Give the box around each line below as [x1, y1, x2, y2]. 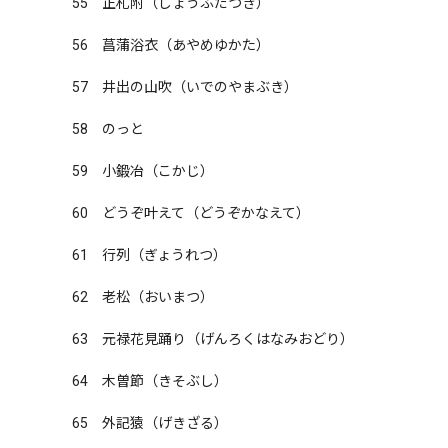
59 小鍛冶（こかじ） [72, 163, 214, 179]
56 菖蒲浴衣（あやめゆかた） [72, 37, 270, 53]
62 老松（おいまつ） [72, 289, 214, 305]
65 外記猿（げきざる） [72, 415, 228, 431]
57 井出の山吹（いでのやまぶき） [72, 79, 298, 95]
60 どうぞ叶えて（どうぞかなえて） [72, 205, 310, 221]
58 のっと [72, 121, 144, 137]
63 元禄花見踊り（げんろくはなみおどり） [72, 331, 354, 347]
